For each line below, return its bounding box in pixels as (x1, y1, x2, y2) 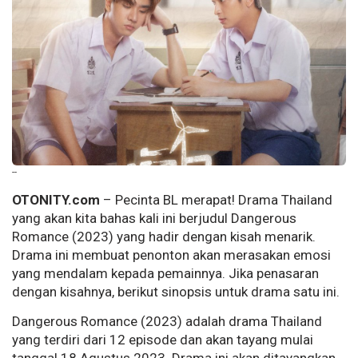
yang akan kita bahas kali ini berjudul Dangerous (12, 210, 296, 227)
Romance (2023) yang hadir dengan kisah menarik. (12, 229, 316, 245)
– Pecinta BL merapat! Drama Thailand (100, 192, 332, 209)
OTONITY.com (12, 192, 100, 209)
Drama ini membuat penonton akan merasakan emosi (12, 247, 331, 264)
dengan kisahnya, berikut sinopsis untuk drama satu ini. (12, 284, 340, 300)
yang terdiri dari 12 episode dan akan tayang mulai (12, 332, 313, 348)
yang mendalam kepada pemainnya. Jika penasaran (12, 265, 319, 282)
